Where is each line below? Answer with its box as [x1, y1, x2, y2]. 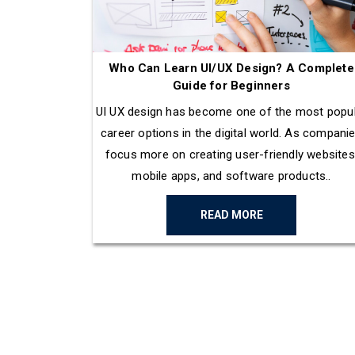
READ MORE [200, 208, 263, 222]
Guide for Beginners [173, 78, 290, 94]
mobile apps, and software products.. [132, 169, 331, 184]
